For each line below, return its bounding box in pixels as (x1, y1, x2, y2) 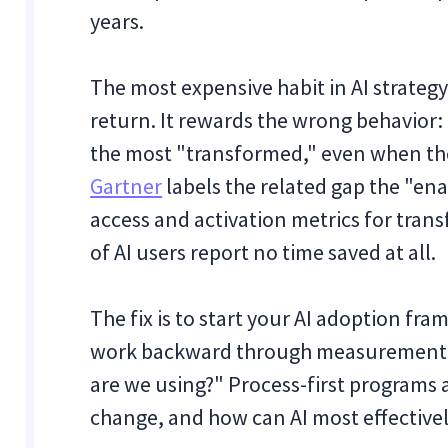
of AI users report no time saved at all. (90, 238, 437, 266)
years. (90, 7, 145, 35)
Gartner (90, 172, 163, 200)
